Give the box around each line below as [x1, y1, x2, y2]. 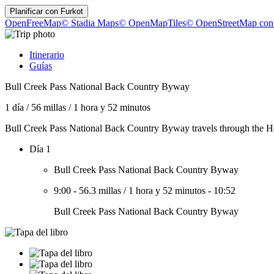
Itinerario [29, 50, 64, 60]
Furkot [61, 7, 83, 16]
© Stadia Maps [61, 18, 119, 28]
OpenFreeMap [5, 18, 61, 28]
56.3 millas [79, 185, 121, 196]
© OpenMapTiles [119, 18, 186, 28]
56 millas [31, 102, 66, 113]
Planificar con [10, 7, 61, 16]
